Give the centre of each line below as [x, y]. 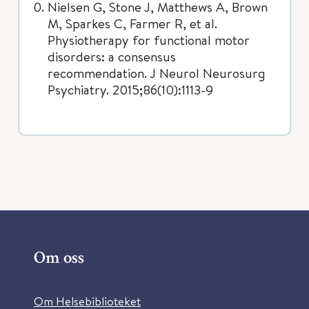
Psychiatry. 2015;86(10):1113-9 [130, 89]
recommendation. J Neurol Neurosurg [157, 73]
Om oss [59, 259]
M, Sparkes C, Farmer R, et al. [132, 23]
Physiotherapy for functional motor [149, 40]
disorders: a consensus [112, 56]
